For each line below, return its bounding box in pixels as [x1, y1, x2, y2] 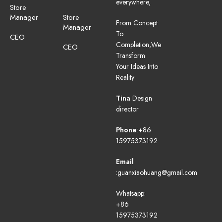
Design [130, 93, 152, 104]
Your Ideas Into [116, 61, 158, 72]
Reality [116, 72, 134, 83]
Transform [116, 51, 145, 61]
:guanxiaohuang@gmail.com [116, 167, 197, 178]
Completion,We [116, 40, 161, 50]
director [116, 104, 139, 114]
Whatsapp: [116, 188, 146, 199]
